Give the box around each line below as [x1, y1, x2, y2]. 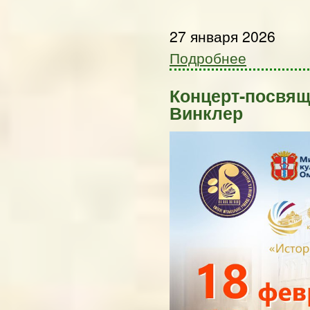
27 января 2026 [170, 25, 275, 46]
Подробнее [170, 46, 246, 68]
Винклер [170, 100, 243, 125]
